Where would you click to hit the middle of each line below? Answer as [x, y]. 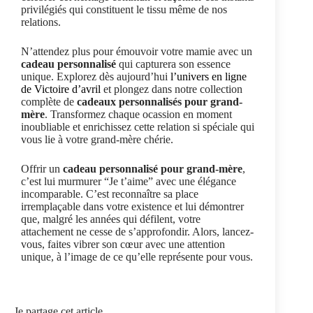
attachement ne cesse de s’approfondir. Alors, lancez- [137, 231]
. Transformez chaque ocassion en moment [138, 114]
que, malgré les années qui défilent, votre [111, 219]
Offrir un [42, 168]
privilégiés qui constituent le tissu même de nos [124, 9]
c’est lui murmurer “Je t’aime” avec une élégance [129, 181]
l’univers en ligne [209, 76]
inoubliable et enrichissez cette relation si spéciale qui [138, 126]
